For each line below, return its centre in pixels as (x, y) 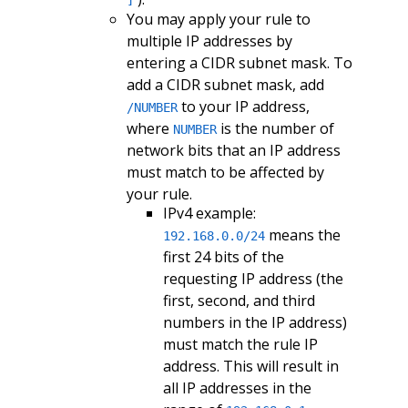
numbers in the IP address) (255, 323)
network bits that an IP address (233, 150)
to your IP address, (243, 106)
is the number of (275, 128)
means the (302, 235)
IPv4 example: (209, 214)
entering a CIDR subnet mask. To (239, 62)
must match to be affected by (225, 172)
